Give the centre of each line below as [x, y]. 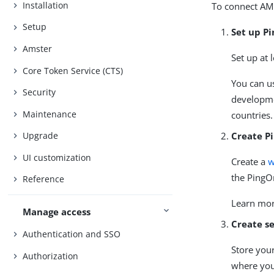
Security [39, 92]
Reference [44, 179]
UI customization [57, 157]
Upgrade [41, 136]
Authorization [51, 256]
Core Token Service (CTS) [73, 70]
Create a [250, 161]
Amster [38, 48]
